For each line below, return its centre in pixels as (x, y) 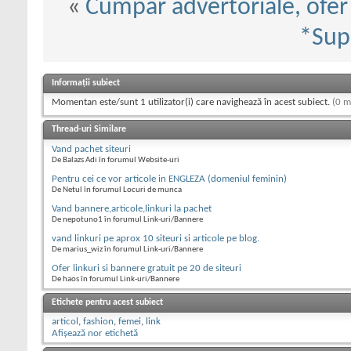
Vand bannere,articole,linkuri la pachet (132, 209)
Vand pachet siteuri (91, 150)
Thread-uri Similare (89, 130)
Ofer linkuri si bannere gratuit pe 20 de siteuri (147, 269)
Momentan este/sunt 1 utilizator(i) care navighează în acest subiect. (192, 103)
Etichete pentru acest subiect (107, 303)
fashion (98, 322)
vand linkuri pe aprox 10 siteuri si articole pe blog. (156, 239)
